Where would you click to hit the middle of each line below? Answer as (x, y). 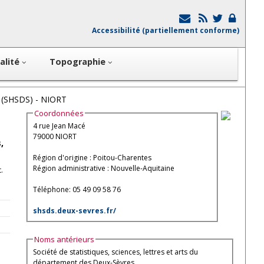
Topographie (77, 62)
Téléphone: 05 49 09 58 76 (77, 190)
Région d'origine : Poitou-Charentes (92, 158)
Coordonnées (59, 113)
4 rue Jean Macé (59, 126)
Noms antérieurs (64, 239)
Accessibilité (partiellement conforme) (166, 30)
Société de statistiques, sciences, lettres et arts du (115, 252)
